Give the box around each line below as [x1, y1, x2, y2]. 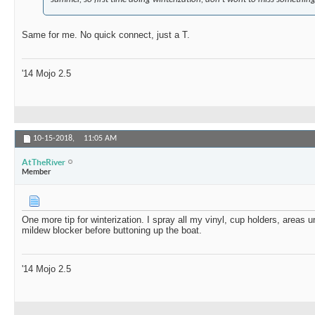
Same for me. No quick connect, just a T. [22, 30, 190, 41]
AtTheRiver [22, 157, 65, 167]
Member [22, 167, 51, 176]
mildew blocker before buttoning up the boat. [22, 225, 202, 236]
